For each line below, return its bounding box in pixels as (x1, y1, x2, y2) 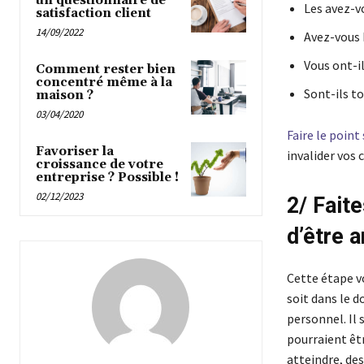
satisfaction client (36, 5, 151, 21)
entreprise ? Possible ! (36, 169, 179, 185)
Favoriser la (36, 143, 114, 159)
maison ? (36, 87, 93, 103)
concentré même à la (36, 74, 172, 90)
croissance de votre (36, 156, 163, 172)
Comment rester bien (36, 61, 175, 77)
